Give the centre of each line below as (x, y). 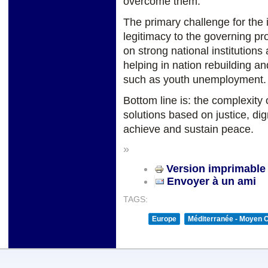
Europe (164, 219)
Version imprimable (216, 168)
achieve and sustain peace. (188, 129)
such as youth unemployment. (195, 80)
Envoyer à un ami (211, 181)
